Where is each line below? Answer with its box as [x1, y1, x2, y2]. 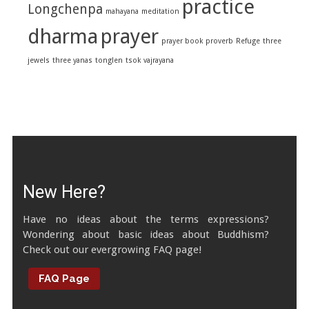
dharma [28, 24, 98, 48]
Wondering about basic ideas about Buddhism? [22, 228, 270, 241]
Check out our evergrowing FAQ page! [22, 243, 201, 256]
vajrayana [143, 55, 174, 65]
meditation [141, 6, 179, 16]
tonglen [95, 55, 123, 65]
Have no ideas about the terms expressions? [22, 212, 270, 226]
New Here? [22, 181, 106, 202]
